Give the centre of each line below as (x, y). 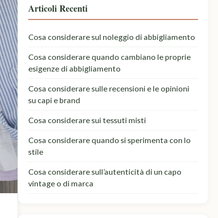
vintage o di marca (61, 183)
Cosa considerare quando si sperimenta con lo (109, 140)
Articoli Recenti (58, 8)
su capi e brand (54, 100)
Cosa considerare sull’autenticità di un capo (105, 172)
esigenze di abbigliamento (74, 68)
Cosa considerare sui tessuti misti (87, 120)
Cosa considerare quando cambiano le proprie (109, 57)
